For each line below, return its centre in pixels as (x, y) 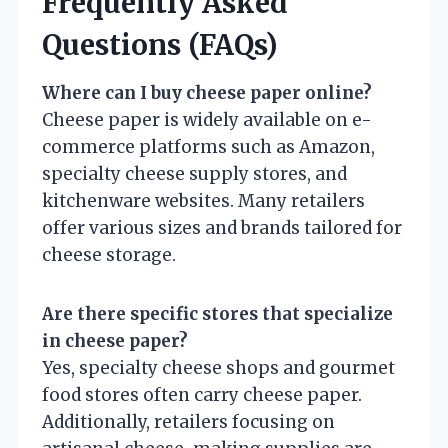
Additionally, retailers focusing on (188, 421)
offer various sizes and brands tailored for (222, 227)
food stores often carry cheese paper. (202, 394)
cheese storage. (109, 254)
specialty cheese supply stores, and (194, 173)
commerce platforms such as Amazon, (208, 146)
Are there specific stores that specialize (217, 313)
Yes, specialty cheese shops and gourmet (218, 367)
